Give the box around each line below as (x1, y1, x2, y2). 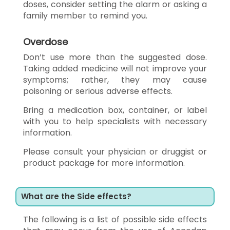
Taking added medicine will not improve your (23, 62, 207, 74)
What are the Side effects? (21, 190, 131, 202)
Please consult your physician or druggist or (23, 145, 207, 158)
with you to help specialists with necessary (23, 115, 207, 127)
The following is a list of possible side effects (23, 213, 207, 225)
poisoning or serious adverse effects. (23, 85, 172, 97)
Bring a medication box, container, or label (23, 104, 207, 116)
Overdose (23, 35, 68, 48)
